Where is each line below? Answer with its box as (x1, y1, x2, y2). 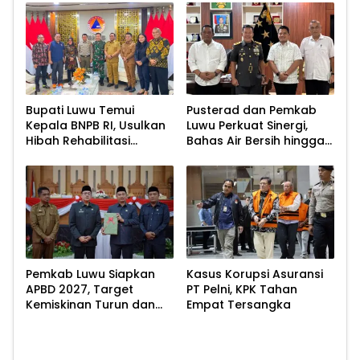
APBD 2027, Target (26, 280, 133, 297)
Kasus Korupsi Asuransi (186, 265, 323, 282)
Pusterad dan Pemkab (186, 102, 317, 119)
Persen (26, 326, 65, 343)
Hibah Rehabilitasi (26, 133, 130, 149)
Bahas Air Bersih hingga (186, 133, 325, 149)
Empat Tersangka (186, 296, 291, 313)
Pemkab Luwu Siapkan (26, 265, 155, 282)
